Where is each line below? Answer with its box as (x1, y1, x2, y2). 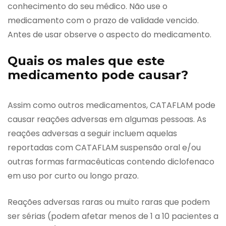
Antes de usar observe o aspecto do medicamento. (8, 28, 211, 40)
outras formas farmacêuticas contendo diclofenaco (8, 155, 214, 167)
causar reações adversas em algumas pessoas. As (8, 113, 206, 125)
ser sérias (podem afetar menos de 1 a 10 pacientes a (8, 210, 218, 222)
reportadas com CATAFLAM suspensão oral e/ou (8, 141, 201, 153)
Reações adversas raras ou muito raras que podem (8, 196, 210, 208)
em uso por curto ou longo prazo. (8, 169, 139, 182)
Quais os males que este (8, 53, 165, 68)
